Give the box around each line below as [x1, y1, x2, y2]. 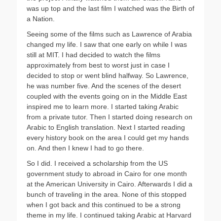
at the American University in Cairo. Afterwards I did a [27, 180, 192, 188]
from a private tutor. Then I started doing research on [27, 113, 192, 121]
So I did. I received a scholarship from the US [27, 159, 168, 167]
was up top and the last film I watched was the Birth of [27, 4, 194, 12]
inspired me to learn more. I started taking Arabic [27, 103, 179, 110]
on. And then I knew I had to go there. [27, 144, 144, 152]
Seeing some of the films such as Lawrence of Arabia [27, 30, 192, 38]
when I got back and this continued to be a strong [27, 201, 181, 209]
